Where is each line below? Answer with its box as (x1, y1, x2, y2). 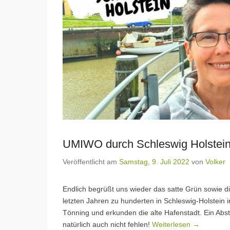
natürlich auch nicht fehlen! (63, 220, 152, 228)
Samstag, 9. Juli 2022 (119, 157, 189, 166)
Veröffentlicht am (63, 157, 119, 166)
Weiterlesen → (152, 220, 200, 228)
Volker (205, 157, 225, 166)
